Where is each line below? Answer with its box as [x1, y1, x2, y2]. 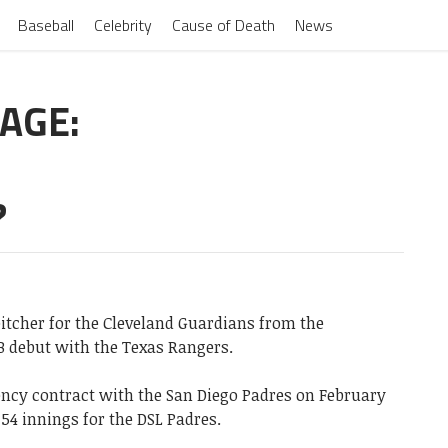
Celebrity [93, 13, 152, 37]
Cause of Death [171, 13, 275, 37]
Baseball [17, 13, 74, 37]
